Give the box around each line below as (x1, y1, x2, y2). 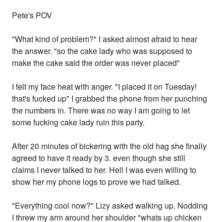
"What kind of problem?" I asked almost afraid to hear (12, 33, 198, 45)
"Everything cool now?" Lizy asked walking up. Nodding (12, 200, 208, 212)
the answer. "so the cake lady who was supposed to (12, 45, 193, 57)
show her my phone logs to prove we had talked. (12, 176, 181, 188)
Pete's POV (12, 9, 53, 21)
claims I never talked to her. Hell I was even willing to (12, 164, 197, 176)
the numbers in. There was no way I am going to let (12, 105, 190, 116)
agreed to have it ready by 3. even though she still (12, 152, 186, 164)
